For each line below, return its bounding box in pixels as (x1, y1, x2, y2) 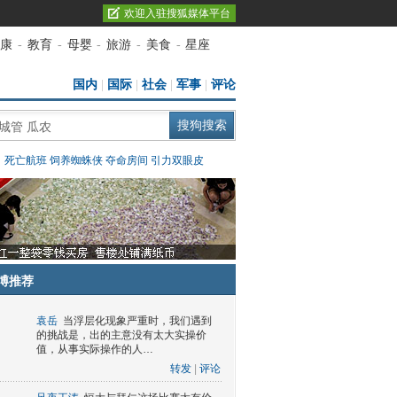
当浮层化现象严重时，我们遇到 (63, 315, 212, 327)
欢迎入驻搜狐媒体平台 (124, 7, 230, 19)
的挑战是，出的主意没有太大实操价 (36, 329, 206, 341)
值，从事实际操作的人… (36, 343, 153, 355)
